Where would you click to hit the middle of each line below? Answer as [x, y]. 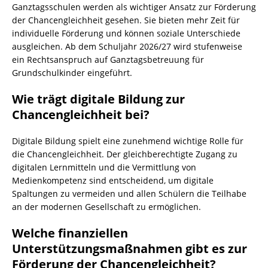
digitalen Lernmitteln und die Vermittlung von [104, 167]
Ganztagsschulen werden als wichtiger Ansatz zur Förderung [134, 7]
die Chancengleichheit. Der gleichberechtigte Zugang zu [125, 154]
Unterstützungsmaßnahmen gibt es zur [130, 249]
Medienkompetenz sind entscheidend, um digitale [113, 180]
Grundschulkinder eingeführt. [72, 73]
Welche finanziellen [70, 233]
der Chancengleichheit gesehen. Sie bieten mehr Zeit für [126, 20]
